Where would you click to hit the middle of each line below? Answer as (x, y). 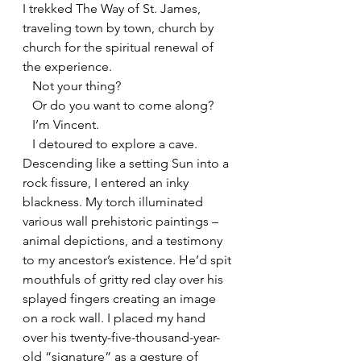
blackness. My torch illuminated (114, 201)
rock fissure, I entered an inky (107, 182)
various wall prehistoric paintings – (122, 221)
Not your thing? (77, 85)
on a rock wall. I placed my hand (116, 317)
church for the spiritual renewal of (120, 47)
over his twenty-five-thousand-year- (121, 337)
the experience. (67, 66)
